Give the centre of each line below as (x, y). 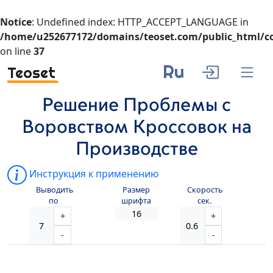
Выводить (55, 190)
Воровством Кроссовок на (136, 127)
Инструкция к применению (93, 174)
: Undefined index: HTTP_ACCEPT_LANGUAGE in (140, 22)
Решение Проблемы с (136, 105)
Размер (136, 190)
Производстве (136, 149)
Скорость (204, 190)
